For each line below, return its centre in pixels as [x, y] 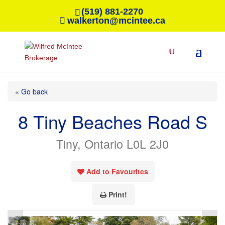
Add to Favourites [117, 171]
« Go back [31, 91]
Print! [118, 194]
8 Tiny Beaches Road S [113, 121]
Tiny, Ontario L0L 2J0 [113, 144]
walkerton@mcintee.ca [116, 20]
